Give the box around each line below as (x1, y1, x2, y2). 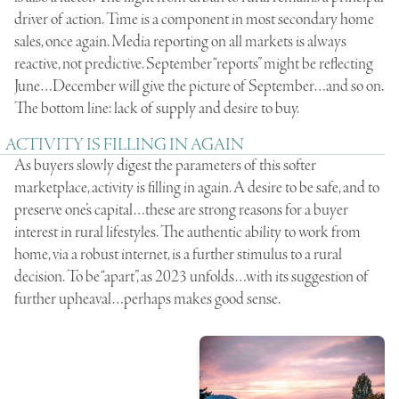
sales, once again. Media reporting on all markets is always (14, 30, 346, 53)
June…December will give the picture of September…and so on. (14, 75, 383, 97)
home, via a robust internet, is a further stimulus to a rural (14, 243, 342, 265)
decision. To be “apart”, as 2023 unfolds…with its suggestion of (14, 265, 369, 288)
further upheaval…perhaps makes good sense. (14, 288, 281, 310)
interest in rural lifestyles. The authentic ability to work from (14, 221, 361, 243)
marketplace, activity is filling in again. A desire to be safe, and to (14, 176, 379, 199)
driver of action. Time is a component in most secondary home (14, 8, 374, 30)
